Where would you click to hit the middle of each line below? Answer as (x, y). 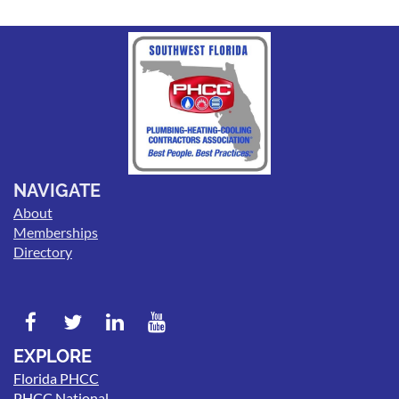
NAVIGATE (57, 191)
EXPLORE (53, 357)
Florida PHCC (56, 379)
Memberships (56, 232)
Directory (43, 252)
